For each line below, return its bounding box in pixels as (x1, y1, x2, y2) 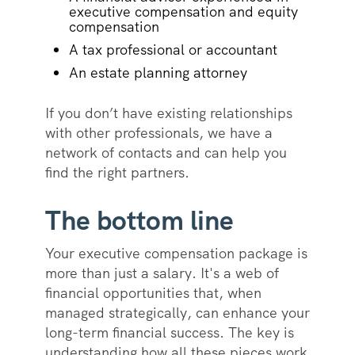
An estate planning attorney (68, 63, 251, 82)
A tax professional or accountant (68, 40, 281, 59)
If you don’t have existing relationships (44, 104, 292, 123)
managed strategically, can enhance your (44, 303, 310, 323)
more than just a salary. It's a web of (44, 264, 279, 283)
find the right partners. (44, 163, 193, 182)
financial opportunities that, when (44, 284, 261, 303)
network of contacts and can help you (44, 143, 287, 162)
